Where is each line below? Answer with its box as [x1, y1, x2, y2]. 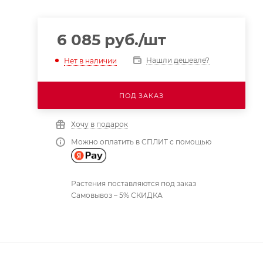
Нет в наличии [63, 56, 117, 65]
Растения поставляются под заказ [70, 178, 196, 188]
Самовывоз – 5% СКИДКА [70, 190, 163, 200]
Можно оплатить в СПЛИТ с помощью [70, 137, 211, 146]
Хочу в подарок [70, 120, 128, 129]
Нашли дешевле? [146, 56, 210, 65]
